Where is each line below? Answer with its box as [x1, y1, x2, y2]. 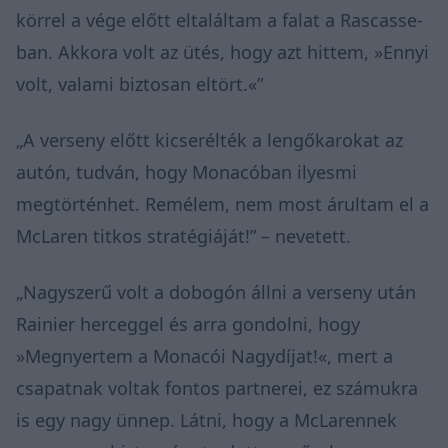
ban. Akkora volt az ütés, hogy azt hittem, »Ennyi [16, 39, 429, 64]
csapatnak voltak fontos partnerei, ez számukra [16, 375, 418, 400]
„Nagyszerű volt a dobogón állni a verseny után [16, 279, 416, 304]
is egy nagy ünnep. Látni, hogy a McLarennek [16, 407, 397, 432]
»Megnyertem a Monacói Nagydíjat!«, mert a [16, 343, 393, 368]
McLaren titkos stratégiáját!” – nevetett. [16, 223, 351, 248]
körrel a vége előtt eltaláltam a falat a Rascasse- [16, 7, 423, 32]
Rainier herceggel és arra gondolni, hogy [16, 311, 360, 336]
